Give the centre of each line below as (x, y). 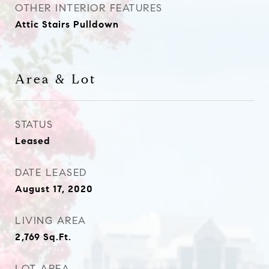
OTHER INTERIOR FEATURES (89, 8)
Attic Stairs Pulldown (67, 24)
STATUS (34, 125)
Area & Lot (56, 79)
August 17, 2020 (54, 189)
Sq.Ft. (57, 237)
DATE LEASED (51, 173)
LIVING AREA (51, 221)
